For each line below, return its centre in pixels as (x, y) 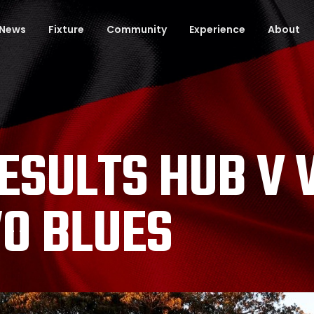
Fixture (66, 29)
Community (137, 29)
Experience (217, 29)
